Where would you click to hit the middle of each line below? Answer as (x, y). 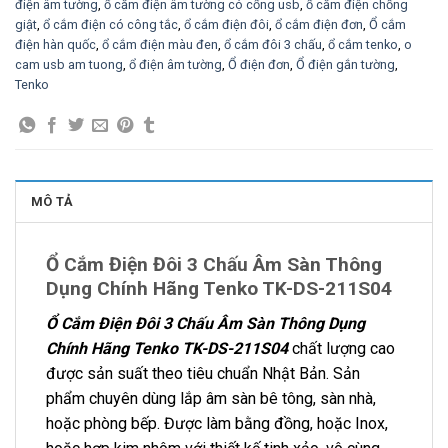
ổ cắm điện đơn (319, 24)
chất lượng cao (341, 348)
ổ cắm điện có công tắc (110, 24)
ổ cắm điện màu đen (160, 44)
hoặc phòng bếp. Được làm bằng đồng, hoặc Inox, (217, 423)
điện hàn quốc (55, 44)
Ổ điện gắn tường (345, 64)
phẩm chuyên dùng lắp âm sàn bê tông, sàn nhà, (211, 398)
